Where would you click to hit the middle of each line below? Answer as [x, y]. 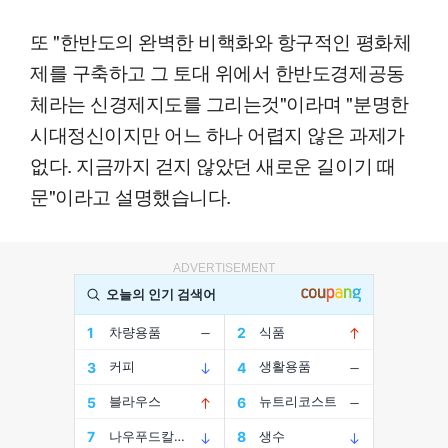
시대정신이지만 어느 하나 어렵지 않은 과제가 [217, 134]
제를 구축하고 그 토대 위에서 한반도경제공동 [217, 72]
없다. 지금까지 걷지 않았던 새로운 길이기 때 [213, 165]
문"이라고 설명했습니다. [130, 196]
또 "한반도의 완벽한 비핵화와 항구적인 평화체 [221, 41]
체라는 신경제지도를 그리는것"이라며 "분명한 [219, 103]
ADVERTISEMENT [224, 268]
